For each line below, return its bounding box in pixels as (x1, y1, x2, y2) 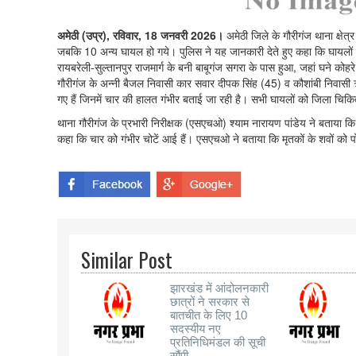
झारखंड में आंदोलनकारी (170, 281, 269, 296)
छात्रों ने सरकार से (170, 295, 250, 309)
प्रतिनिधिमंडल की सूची (170, 335, 265, 350)
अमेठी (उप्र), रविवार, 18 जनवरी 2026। (57, 27, 226, 44)
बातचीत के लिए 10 (170, 308, 247, 323)
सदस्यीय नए (170, 322, 221, 336)
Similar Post (81, 245, 172, 275)
